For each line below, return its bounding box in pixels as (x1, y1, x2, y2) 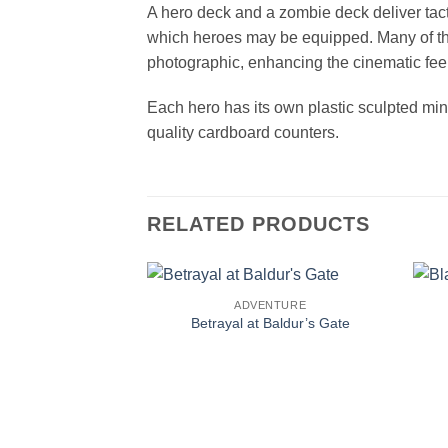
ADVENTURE (234, 298, 307, 311)
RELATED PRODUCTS (147, 213, 370, 236)
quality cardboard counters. (147, 124, 339, 142)
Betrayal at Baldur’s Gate (190, 315, 350, 332)
